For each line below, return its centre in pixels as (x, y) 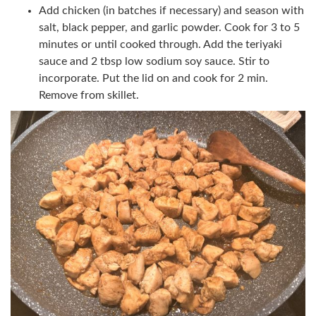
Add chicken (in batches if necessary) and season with (171, 11)
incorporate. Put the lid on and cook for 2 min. (153, 78)
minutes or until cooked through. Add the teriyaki (160, 44)
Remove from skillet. (89, 95)
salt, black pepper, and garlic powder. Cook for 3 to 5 (169, 28)
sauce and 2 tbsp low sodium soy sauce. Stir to (154, 61)
